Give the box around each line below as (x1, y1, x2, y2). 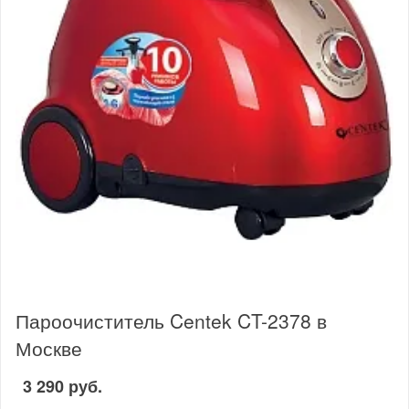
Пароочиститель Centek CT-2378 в (16, 306, 327, 334)
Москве (16, 333, 82, 362)
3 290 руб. (23, 373, 102, 398)
